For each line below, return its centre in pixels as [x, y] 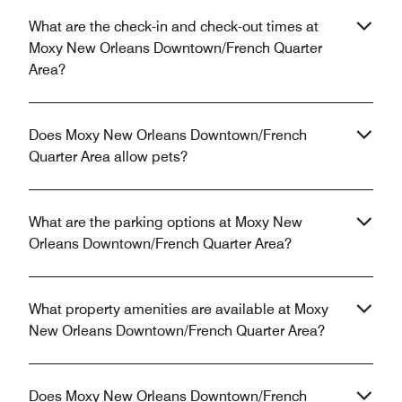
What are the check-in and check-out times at [174, 27]
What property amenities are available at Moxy [179, 310]
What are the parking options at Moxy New [166, 223]
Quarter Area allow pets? [108, 157]
